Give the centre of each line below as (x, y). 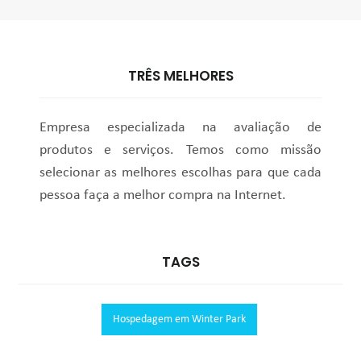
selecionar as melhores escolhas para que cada (180, 172)
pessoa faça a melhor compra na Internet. (162, 195)
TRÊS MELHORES (180, 75)
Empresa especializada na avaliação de (180, 127)
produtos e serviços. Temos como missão (180, 150)
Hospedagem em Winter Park (179, 319)
